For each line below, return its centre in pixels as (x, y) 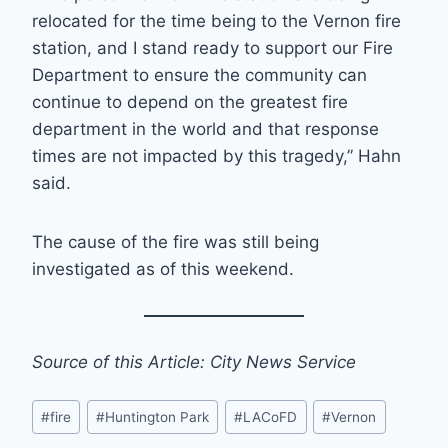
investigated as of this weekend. (163, 269)
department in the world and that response (205, 129)
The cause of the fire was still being (175, 242)
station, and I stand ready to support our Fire (212, 48)
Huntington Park (157, 416)
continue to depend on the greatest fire (190, 102)
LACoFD (270, 416)
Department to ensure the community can (199, 75)
